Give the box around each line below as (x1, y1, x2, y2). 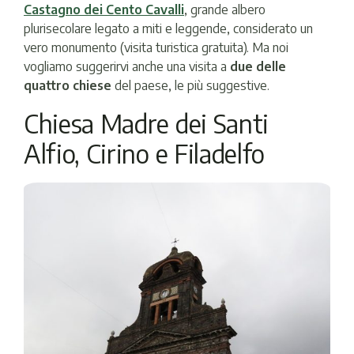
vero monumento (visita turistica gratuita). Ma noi (24, 40, 288, 56)
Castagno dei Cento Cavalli (24, 2, 184, 18)
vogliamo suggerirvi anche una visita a (24, 58, 230, 75)
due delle (230, 58, 286, 75)
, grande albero (184, 2, 265, 18)
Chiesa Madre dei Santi (24, 107, 269, 140)
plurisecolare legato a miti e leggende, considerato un (24, 21, 313, 37)
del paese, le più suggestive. (115, 77, 269, 94)
